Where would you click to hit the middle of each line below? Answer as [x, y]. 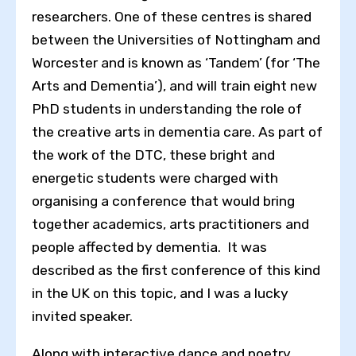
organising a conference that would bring [163, 201]
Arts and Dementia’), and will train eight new [174, 86]
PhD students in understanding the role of [167, 109]
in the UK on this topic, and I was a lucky [160, 294]
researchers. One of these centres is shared [172, 17]
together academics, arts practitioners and [170, 224]
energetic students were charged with [155, 178]
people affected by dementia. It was [149, 248]
